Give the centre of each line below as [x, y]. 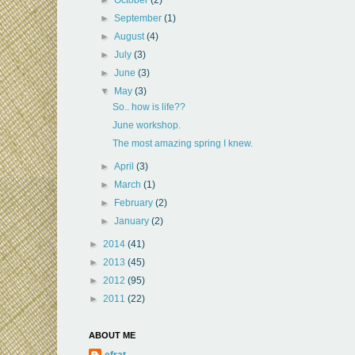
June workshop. [146, 125]
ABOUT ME [112, 335]
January [133, 221]
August [131, 36]
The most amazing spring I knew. [182, 143]
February [135, 202]
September [139, 18]
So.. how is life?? [149, 107]
